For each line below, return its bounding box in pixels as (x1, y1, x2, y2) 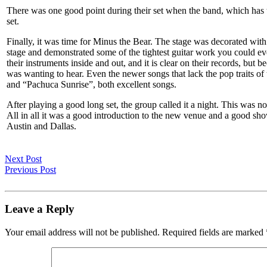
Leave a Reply (5, 203, 74, 216)
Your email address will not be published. (5, 227, 160, 238)
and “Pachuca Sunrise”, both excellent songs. (7, 79, 176, 89)
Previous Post (5, 164, 56, 175)
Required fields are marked (162, 227, 266, 238)
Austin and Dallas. (7, 120, 76, 131)
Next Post (5, 153, 42, 164)
